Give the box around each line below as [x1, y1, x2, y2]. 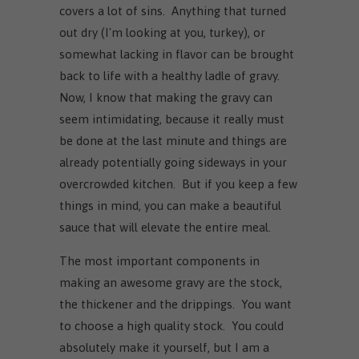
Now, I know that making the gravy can [59, 90, 272, 104]
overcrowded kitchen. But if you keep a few [59, 176, 297, 191]
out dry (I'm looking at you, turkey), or [59, 25, 265, 39]
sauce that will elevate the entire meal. [59, 220, 271, 234]
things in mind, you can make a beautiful [59, 198, 281, 212]
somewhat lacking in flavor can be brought [59, 46, 294, 61]
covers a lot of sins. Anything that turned [59, 3, 286, 18]
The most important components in [59, 253, 260, 268]
